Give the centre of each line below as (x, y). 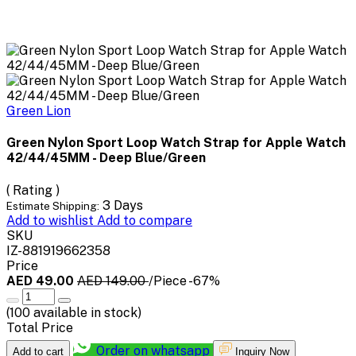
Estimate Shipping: (53, 205)
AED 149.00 (113, 281)
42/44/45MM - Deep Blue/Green (106, 158)
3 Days (123, 205)
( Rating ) (33, 190)
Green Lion (39, 110)
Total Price (40, 327)
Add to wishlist (52, 220)
